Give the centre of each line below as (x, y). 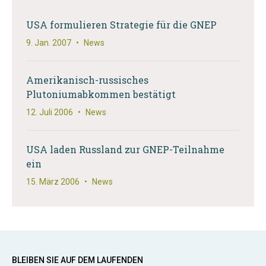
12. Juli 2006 (50, 112)
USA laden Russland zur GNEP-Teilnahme (125, 149)
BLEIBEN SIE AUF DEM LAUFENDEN (77, 260)
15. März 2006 (53, 182)
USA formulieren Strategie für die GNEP (121, 25)
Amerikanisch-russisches (87, 80)
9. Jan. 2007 (49, 43)
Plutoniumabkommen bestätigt (101, 94)
